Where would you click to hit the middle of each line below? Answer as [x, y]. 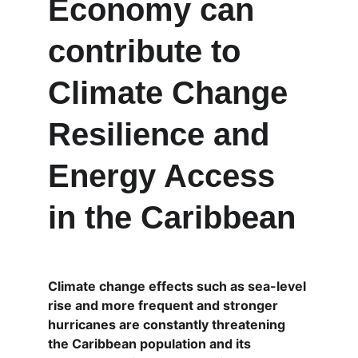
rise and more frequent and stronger [165, 305]
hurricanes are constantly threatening [168, 324]
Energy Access [166, 176]
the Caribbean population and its [151, 344]
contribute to [149, 51]
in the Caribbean [172, 217]
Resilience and [163, 134]
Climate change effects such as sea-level [179, 286]
